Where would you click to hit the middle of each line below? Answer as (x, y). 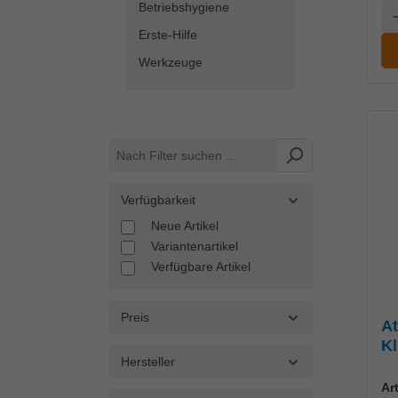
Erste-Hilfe (168, 35)
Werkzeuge (171, 62)
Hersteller (148, 362)
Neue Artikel (185, 226)
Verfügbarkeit (158, 200)
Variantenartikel (195, 246)
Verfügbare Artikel (201, 267)
